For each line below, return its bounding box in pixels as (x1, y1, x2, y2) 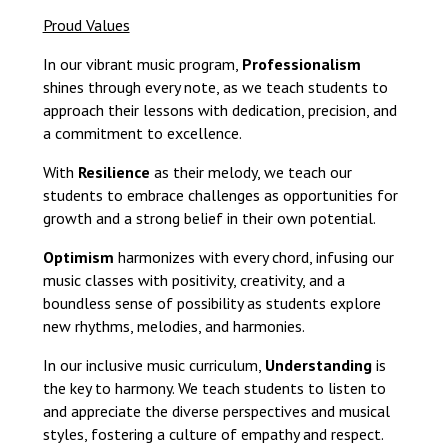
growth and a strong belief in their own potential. (42, 208, 376, 228)
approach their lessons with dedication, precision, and (42, 100, 397, 120)
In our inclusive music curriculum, (42, 355, 265, 375)
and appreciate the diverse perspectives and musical (42, 401, 390, 421)
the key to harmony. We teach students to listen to (42, 378, 386, 398)
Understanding (264, 355, 372, 375)
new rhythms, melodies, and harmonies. (42, 316, 305, 336)
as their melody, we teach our (149, 162, 352, 182)
